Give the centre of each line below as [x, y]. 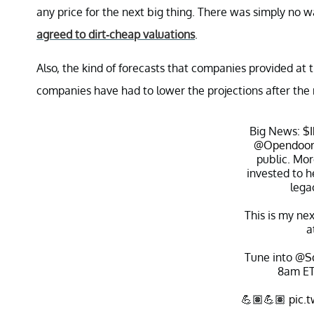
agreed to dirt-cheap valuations [116, 34]
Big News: [276, 131]
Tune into [270, 257]
